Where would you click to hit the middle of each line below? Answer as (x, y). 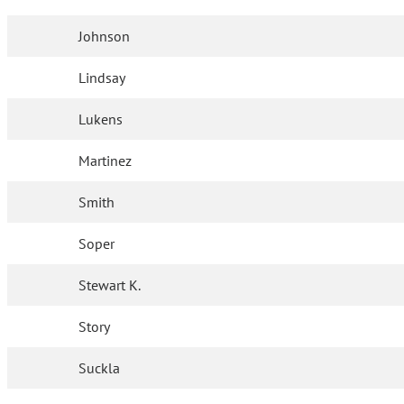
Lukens (101, 119)
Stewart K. (110, 285)
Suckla (100, 368)
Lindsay (102, 78)
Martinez (106, 161)
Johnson (105, 36)
